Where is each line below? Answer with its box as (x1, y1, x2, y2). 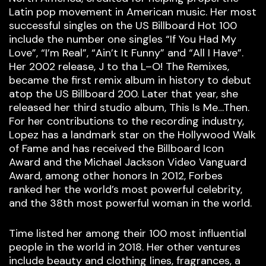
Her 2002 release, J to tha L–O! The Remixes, (9, 59, 229, 74)
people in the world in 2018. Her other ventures (9, 240, 240, 255)
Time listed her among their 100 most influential (9, 226, 246, 241)
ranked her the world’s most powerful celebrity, (9, 182, 242, 197)
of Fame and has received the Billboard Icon (9, 141, 224, 156)
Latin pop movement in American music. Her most (9, 5, 256, 20)
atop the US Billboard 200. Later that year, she (9, 87, 238, 102)
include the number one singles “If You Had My (9, 32, 236, 47)
